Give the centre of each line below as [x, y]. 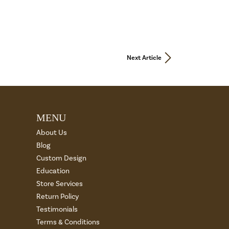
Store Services [60, 184]
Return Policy [58, 196]
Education [53, 171]
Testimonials [57, 209]
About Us [52, 132]
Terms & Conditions [68, 222]
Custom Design [61, 158]
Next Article [144, 58]
